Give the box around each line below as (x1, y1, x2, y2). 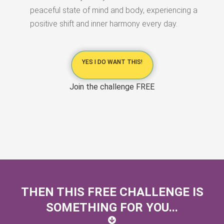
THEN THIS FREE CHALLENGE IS (20, 185, 203, 199)
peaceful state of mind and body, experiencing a (30, 5, 197, 15)
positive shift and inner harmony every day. (30, 19, 177, 29)
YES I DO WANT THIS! (81, 58, 142, 66)
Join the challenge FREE (69, 82, 154, 92)
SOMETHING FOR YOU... (46, 200, 178, 215)
